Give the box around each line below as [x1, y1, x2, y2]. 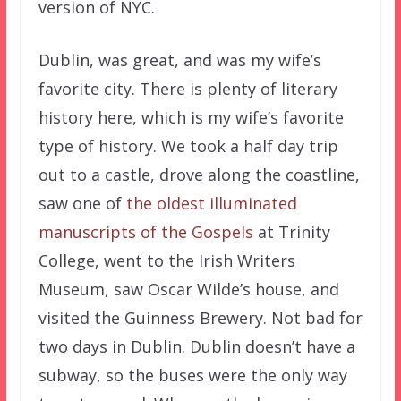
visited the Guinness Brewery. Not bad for [38, 306, 363, 328]
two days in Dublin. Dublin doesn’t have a [38, 335, 355, 357]
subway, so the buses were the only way [38, 363, 347, 386]
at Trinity [252, 220, 330, 243]
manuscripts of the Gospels [38, 220, 253, 243]
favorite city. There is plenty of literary [38, 77, 337, 99]
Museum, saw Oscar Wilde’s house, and [38, 277, 339, 300]
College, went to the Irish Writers [38, 249, 295, 271]
